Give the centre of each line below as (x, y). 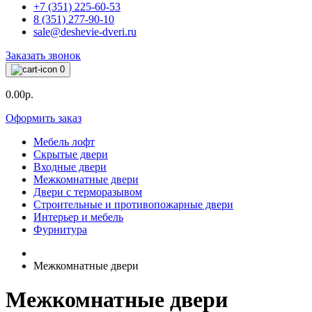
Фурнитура (60, 229)
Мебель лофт (64, 142)
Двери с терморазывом (88, 192)
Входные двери (70, 167)
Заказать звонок (43, 55)
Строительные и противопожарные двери (133, 204)
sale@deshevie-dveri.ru (85, 32)
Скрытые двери (71, 154)
